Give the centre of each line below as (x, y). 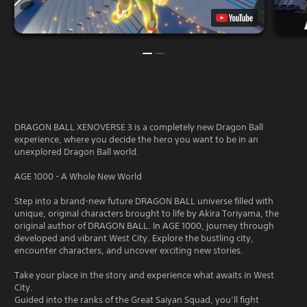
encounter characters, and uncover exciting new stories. (129, 250)
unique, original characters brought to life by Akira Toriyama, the (147, 213)
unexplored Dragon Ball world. (77, 151)
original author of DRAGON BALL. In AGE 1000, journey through (144, 225)
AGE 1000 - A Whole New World (78, 176)
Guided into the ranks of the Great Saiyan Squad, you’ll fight (137, 299)
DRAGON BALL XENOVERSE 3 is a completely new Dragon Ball (139, 127)
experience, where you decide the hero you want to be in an (136, 139)
